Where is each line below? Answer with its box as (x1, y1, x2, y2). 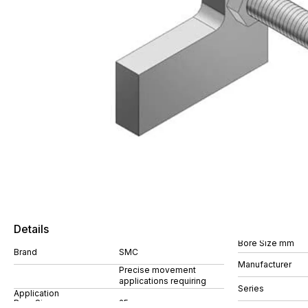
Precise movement (119, 265, 196, 275)
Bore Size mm (238, 237, 294, 248)
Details (14, 222, 49, 236)
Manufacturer (238, 258, 291, 269)
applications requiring (119, 276, 206, 286)
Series (238, 283, 264, 294)
